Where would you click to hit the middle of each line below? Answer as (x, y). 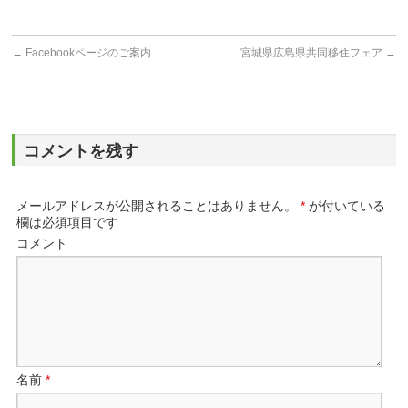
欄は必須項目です (68, 222)
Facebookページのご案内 (87, 53)
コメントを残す (82, 151)
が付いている (346, 206)
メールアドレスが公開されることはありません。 (157, 206)
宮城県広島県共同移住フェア (312, 53)
